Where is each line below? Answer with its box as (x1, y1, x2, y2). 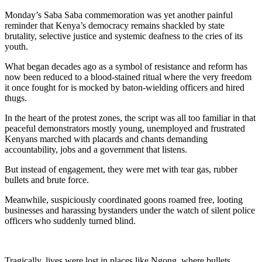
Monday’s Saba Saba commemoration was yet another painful (5, 9, 233, 20)
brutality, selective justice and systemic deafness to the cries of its (5, 30, 243, 41)
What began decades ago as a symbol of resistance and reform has (5, 61, 247, 71)
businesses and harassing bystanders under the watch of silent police (5, 205, 255, 215)
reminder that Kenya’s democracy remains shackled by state (5, 20, 225, 30)
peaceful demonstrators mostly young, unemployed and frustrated (5, 123, 245, 133)
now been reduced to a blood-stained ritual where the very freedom (5, 71, 251, 82)
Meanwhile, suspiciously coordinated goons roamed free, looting (5, 194, 243, 205)
